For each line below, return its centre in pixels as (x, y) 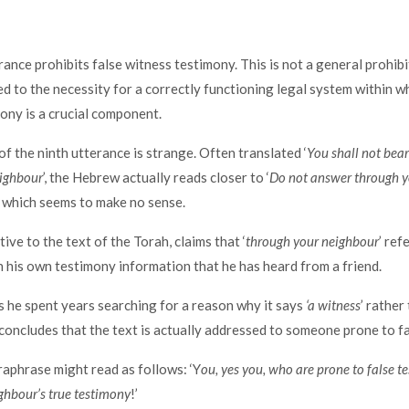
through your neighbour (312, 241)
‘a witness (333, 305)
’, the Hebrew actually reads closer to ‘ (156, 178)
